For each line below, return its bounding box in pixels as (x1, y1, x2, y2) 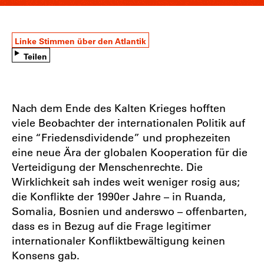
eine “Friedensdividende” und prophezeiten (12, 130, 230, 144)
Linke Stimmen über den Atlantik (15, 35, 146, 47)
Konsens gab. (12, 247, 80, 262)
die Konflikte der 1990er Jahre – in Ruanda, (12, 189, 226, 203)
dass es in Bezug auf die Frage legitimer (12, 218, 211, 233)
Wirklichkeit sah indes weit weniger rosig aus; (12, 174, 240, 189)
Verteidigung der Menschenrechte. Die (12, 159, 203, 174)
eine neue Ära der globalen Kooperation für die (12, 144, 247, 159)
